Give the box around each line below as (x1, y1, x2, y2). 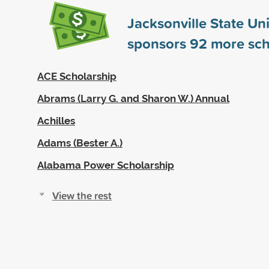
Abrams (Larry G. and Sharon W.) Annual (37, 92, 229, 104)
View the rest (52, 187, 112, 203)
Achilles (37, 114, 75, 127)
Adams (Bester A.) (37, 136, 122, 149)
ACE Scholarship (37, 70, 116, 82)
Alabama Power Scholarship (37, 159, 174, 171)
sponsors (127, 32, 190, 53)
